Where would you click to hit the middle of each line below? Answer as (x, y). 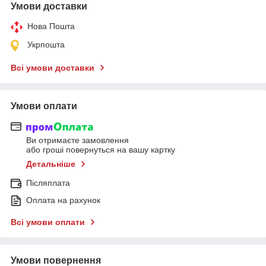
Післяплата (48, 183)
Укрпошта (46, 44)
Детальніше (51, 164)
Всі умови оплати (48, 222)
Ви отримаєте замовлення (77, 140)
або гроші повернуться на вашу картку (101, 150)
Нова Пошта (51, 26)
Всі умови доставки (53, 67)
